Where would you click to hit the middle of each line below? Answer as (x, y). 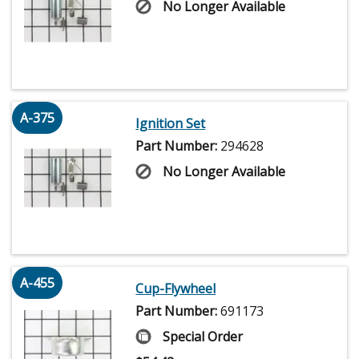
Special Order (203, 337)
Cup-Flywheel (176, 289)
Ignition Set (171, 124)
